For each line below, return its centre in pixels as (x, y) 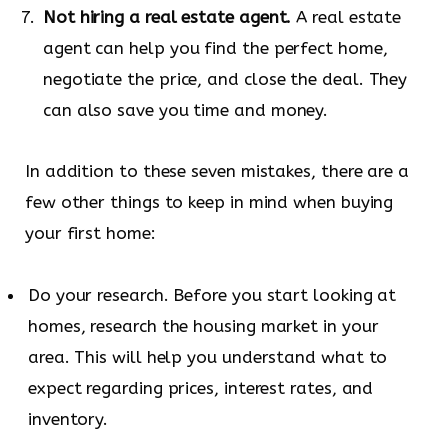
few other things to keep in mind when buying (209, 202)
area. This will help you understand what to (208, 356)
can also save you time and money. (186, 109)
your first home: (90, 233)
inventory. (68, 418)
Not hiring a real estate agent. (167, 16)
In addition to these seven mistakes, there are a (217, 171)
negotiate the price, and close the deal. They (225, 78)
